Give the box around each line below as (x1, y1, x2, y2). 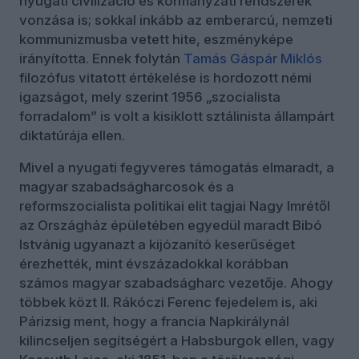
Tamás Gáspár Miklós (184, 50, 322, 67)
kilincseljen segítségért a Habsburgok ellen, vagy (19, 333, 335, 349)
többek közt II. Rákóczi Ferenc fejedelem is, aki (19, 294, 317, 311)
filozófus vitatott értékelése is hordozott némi (19, 70, 312, 87)
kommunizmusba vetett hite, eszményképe (19, 31, 293, 48)
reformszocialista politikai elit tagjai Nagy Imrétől (19, 198, 330, 215)
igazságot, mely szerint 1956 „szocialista (19, 89, 280, 106)
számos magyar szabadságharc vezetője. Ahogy (19, 275, 333, 292)
